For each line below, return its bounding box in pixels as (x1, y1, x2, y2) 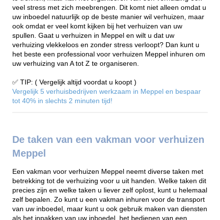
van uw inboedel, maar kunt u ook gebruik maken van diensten (12, 205, 207, 213)
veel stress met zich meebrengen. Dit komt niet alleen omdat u (12, 3, 206, 11)
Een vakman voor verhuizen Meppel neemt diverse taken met (12, 167, 203, 175)
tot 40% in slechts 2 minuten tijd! (12, 97, 112, 105)
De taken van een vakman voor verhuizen (12, 134, 204, 145)
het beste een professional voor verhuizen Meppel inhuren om (12, 50, 205, 58)
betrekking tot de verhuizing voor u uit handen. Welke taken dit (12, 177, 206, 185)
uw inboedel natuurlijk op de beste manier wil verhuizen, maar (12, 13, 204, 21)
